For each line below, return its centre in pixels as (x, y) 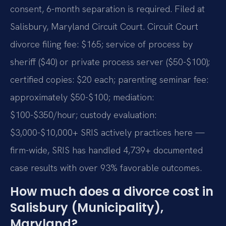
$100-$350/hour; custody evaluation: (83, 115)
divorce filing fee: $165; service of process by (101, 44)
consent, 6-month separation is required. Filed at (107, 9)
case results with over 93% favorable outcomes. (106, 167)
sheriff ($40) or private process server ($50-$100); (110, 62)
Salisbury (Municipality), (87, 208)
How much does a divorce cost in (112, 192)
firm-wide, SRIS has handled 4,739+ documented (106, 150)
